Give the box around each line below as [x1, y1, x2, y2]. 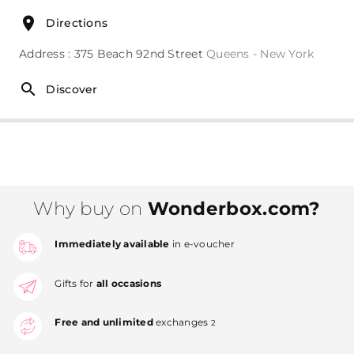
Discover [46, 81, 98, 96]
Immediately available [55, 237, 170, 250]
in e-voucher [169, 237, 235, 250]
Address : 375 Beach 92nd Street [19, 46, 206, 61]
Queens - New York [206, 46, 314, 61]
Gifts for [55, 277, 96, 289]
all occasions [96, 277, 161, 289]
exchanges [153, 316, 211, 329]
